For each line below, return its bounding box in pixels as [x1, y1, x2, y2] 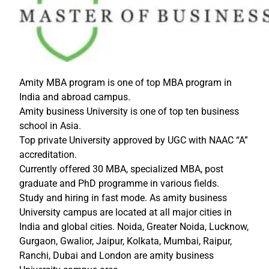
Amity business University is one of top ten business [19, 106, 239, 118]
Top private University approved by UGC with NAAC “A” [19, 134, 248, 147]
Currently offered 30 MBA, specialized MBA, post [19, 163, 223, 175]
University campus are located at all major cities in [19, 207, 232, 219]
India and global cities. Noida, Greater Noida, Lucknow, [19, 221, 249, 233]
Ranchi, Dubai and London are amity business [19, 250, 214, 262]
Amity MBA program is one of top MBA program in [19, 77, 232, 89]
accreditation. [19, 149, 77, 161]
